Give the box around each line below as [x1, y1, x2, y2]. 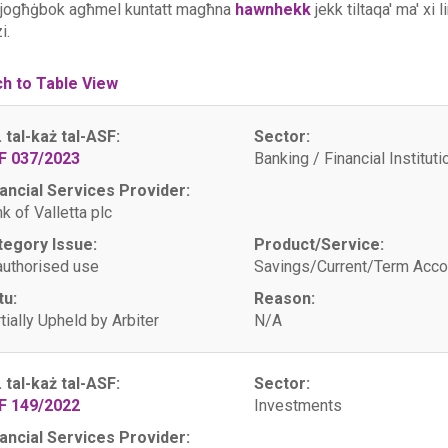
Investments [253, 396, 342, 415]
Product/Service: [253, 235, 384, 254]
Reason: [253, 289, 315, 308]
